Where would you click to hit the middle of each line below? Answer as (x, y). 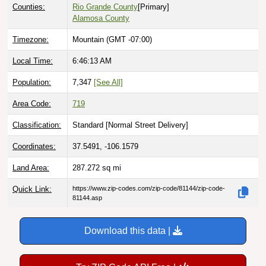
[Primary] (153, 7)
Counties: (29, 7)
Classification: (37, 125)
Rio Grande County (105, 7)
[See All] (108, 82)
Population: (32, 82)
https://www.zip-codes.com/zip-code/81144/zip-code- (149, 188)
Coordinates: (34, 146)
